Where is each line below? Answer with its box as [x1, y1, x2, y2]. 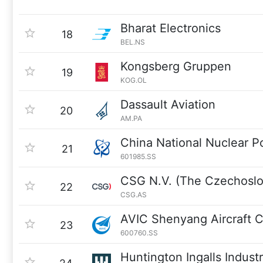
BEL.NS [120, 38, 145, 46]
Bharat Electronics [120, 21, 221, 35]
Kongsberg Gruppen [120, 59, 231, 73]
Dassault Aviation [120, 97, 215, 112]
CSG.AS [120, 190, 147, 199]
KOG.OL [120, 76, 147, 85]
